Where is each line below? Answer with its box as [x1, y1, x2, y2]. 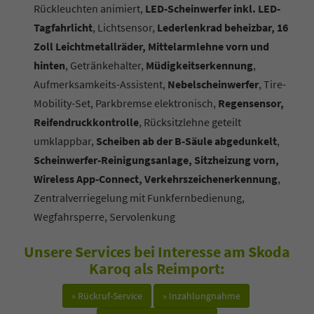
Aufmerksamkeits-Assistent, [34, 76, 168, 91]
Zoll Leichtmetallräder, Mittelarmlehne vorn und [34, 39, 269, 53]
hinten [34, 57, 65, 72]
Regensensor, [218, 95, 284, 110]
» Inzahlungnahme [163, 289, 240, 302]
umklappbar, [34, 133, 96, 148]
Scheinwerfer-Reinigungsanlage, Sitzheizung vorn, [34, 152, 279, 167]
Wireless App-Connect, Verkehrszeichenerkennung [34, 171, 278, 186]
